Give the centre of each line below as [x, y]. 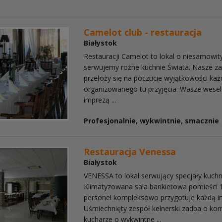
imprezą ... [100, 100]
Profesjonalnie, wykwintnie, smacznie [152, 120]
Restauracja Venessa [130, 151]
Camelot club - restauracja [143, 32]
